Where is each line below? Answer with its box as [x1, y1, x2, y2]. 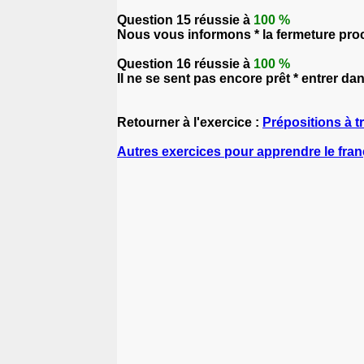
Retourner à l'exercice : [117, 115, 262, 129]
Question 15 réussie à [117, 13, 253, 27]
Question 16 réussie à [117, 57, 253, 71]
